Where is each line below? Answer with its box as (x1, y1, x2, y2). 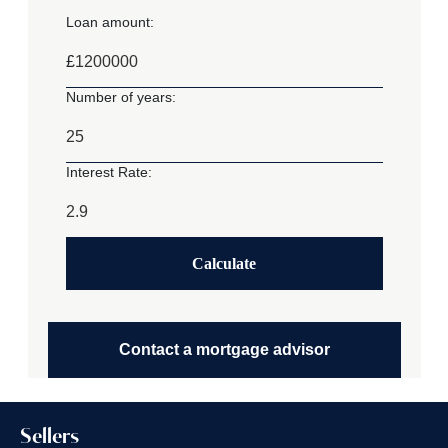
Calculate (192, 255, 256, 272)
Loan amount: (65, 13, 154, 30)
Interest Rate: (65, 163, 152, 180)
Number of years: (65, 88, 176, 105)
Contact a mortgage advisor (118, 341, 330, 358)
